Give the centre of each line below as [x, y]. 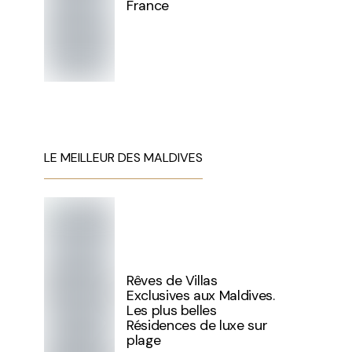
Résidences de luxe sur [197, 325]
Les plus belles [172, 310]
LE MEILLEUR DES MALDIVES [123, 158]
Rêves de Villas [172, 280]
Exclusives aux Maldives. [201, 295]
